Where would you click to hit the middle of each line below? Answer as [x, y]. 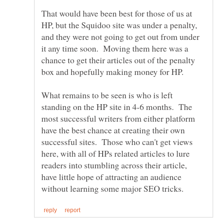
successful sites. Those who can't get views [117, 142]
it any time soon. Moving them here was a [115, 48]
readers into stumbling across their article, [114, 165]
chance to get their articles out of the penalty [118, 60]
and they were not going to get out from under [120, 37]
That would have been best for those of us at [117, 13]
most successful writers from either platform [118, 118]
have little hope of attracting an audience [111, 177]
